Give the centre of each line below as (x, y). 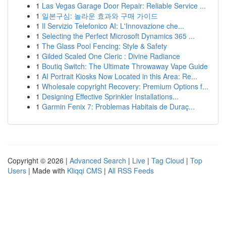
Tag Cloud (168, 160)
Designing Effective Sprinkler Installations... (110, 96)
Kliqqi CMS (84, 171)
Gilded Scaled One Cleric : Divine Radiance (111, 56)
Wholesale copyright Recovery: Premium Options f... (125, 86)
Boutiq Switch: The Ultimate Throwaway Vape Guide (125, 66)
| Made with (47, 171)
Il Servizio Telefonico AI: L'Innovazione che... (113, 26)
